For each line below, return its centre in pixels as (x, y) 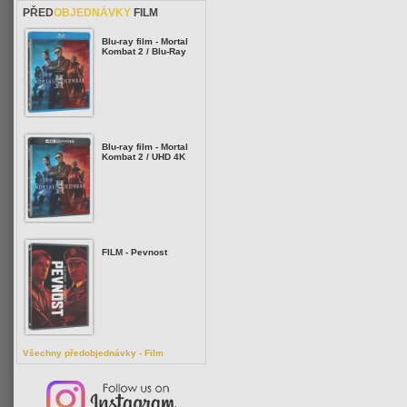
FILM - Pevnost (134, 252)
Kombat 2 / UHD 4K (144, 157)
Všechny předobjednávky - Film (93, 353)
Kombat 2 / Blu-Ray (144, 51)
